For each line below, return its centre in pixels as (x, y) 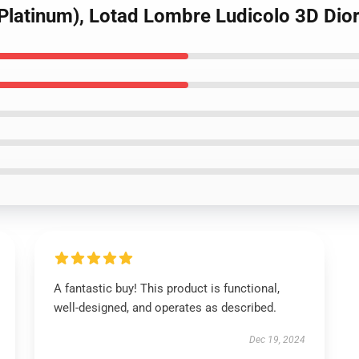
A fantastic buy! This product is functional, (166, 288)
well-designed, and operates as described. (165, 308)
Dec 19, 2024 (278, 340)
